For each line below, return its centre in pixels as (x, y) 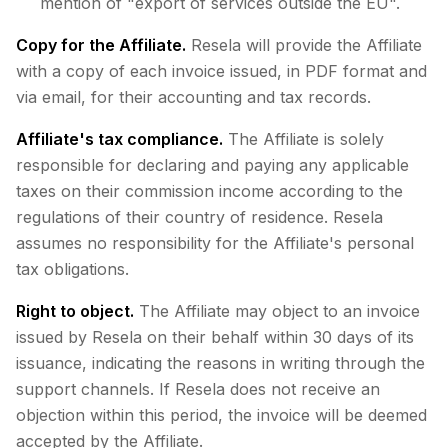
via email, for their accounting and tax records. (193, 97)
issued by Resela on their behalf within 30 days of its (215, 337)
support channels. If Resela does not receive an (198, 389)
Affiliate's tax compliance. (119, 139)
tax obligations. (72, 269)
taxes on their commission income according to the (209, 191)
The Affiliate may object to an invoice (277, 311)
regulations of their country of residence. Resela (199, 217)
